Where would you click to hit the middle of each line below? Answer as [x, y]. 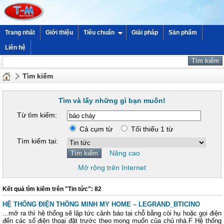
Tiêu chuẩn [99, 32]
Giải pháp [145, 32]
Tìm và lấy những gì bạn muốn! [112, 100]
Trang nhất [20, 32]
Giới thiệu [59, 32]
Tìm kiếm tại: [37, 141]
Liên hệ [15, 47]
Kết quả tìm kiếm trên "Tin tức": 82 [52, 189]
